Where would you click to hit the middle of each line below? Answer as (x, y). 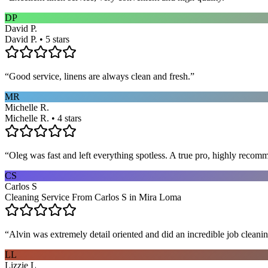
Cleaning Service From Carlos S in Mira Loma (93, 197)
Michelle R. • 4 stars (43, 118)
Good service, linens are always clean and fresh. (100, 76)
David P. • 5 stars (37, 39)
